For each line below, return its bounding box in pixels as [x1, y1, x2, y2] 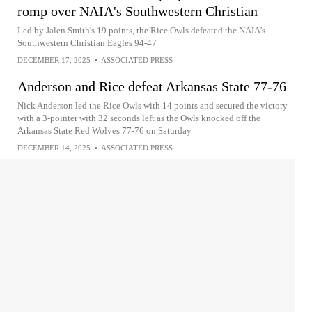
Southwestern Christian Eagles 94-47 [17, 38, 157, 48]
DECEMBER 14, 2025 [17, 143, 91, 152]
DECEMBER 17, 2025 [17, 56, 91, 64]
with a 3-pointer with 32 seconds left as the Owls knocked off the [17, 113, 260, 123]
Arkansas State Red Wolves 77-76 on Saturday [17, 125, 192, 136]
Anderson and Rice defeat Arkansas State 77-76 [17, 79, 286, 94]
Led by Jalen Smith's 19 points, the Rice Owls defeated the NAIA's [17, 25, 265, 36]
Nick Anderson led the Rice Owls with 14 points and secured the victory [17, 100, 288, 111]
